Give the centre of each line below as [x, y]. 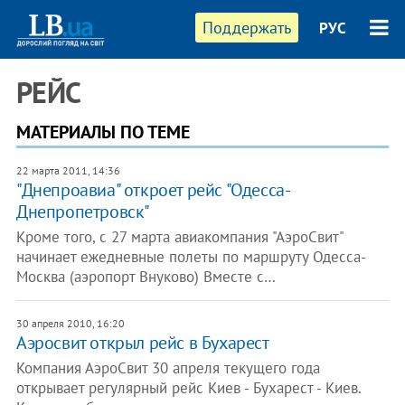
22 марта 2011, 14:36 [68, 170]
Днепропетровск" [83, 212]
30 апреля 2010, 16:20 [70, 323]
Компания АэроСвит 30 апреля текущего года [168, 368]
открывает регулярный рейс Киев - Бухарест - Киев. [188, 388]
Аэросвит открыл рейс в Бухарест [142, 343]
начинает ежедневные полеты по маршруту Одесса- [191, 257]
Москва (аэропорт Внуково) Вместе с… [146, 277]
